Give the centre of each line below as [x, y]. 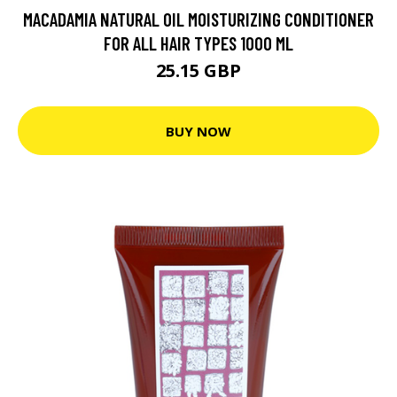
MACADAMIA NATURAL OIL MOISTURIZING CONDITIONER [198, 19]
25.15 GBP [198, 71]
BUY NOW [198, 131]
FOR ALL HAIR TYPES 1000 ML [198, 43]
